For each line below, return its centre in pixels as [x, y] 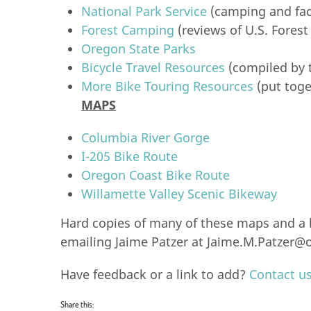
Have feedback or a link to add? [155, 274]
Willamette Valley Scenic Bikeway [179, 194]
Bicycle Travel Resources [153, 67]
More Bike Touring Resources [167, 86]
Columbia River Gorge [145, 137]
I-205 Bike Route [129, 156]
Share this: [77, 304]
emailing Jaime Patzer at [134, 242]
